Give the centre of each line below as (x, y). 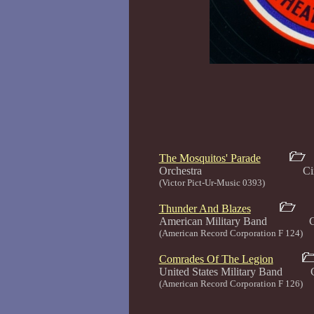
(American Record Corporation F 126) (231, 284)
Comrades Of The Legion (216, 259)
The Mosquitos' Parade (210, 158)
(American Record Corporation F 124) (231, 233)
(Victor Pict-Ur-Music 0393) (212, 183)
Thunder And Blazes (205, 209)
